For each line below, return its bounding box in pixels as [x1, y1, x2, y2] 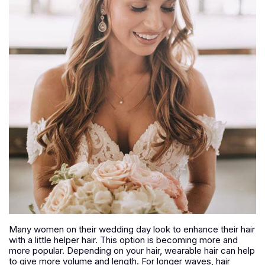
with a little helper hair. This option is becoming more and [9, 234, 238, 245]
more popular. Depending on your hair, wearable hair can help [9, 244, 255, 256]
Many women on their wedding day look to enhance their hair [9, 223, 255, 235]
